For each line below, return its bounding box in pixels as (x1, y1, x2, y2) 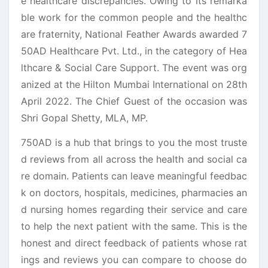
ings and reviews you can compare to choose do (21, 253, 247, 266)
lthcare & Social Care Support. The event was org (21, 61, 247, 74)
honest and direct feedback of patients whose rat (21, 236, 247, 249)
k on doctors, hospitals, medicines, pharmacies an (21, 186, 247, 199)
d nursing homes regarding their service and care (21, 203, 247, 215)
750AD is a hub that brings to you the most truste (21, 136, 247, 148)
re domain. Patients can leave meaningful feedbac (21, 169, 247, 182)
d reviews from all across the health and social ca (21, 153, 247, 165)
